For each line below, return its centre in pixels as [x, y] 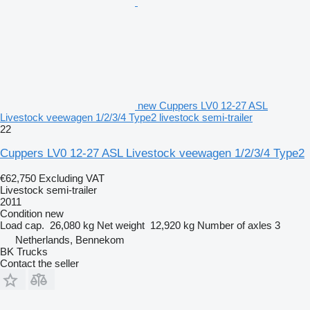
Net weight [121, 225]
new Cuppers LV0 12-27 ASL [203, 105]
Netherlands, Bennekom [70, 239]
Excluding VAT [72, 178]
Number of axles [235, 225]
